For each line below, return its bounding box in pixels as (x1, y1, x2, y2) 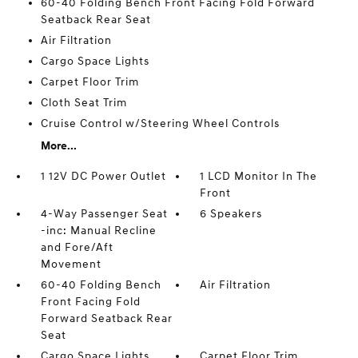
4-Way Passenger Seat (40, 206, 168, 221)
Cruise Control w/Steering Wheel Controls (40, 116, 280, 130)
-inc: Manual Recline (40, 223, 157, 237)
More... (40, 138, 77, 153)
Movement (40, 257, 101, 271)
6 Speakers (200, 206, 263, 221)
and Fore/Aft (40, 240, 113, 254)
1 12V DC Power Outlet (40, 169, 166, 183)
